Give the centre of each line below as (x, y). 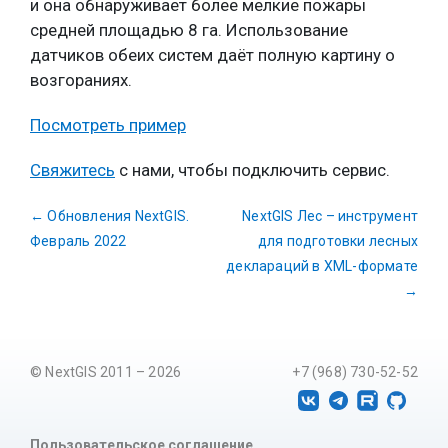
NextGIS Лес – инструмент (330, 216)
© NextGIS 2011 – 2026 (106, 372)
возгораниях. (81, 80)
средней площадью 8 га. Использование (189, 30)
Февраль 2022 (78, 241)
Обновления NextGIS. (117, 216)
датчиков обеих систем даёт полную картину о (212, 55)
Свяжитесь (72, 170)
